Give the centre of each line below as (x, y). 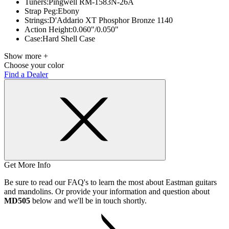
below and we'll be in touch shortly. (88, 201)
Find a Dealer (26, 74)
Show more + (26, 56)
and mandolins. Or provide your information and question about (107, 191)
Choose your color (34, 65)
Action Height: (49, 29)
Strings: (37, 20)
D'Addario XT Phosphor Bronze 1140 (111, 20)
